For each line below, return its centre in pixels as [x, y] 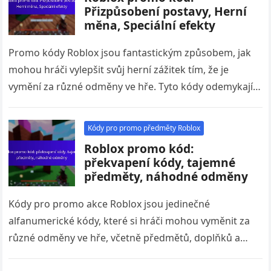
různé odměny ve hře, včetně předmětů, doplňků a [125, 238]
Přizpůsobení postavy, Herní [166, 11]
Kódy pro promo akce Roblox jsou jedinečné [109, 204]
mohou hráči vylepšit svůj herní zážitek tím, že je [119, 70]
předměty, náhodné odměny [166, 176]
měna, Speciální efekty [150, 25]
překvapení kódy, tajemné [160, 162]
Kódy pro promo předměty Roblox [144, 128]
